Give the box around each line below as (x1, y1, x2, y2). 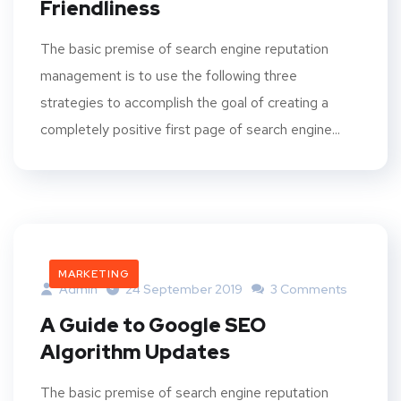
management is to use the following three (40, 65, 297, 85)
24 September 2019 (125, 280, 243, 297)
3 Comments (268, 280, 347, 297)
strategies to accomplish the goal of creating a (40, 92, 328, 112)
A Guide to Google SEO (40, 311, 266, 338)
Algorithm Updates (40, 338, 230, 365)
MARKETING (58, 266, 130, 281)
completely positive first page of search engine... (40, 119, 340, 139)
